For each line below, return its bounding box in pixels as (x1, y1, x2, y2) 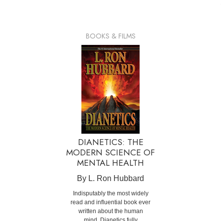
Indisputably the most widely (73, 190, 148, 197)
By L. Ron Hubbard (77, 174, 144, 183)
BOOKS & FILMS (85, 31, 136, 41)
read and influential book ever (71, 199, 150, 206)
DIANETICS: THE (77, 136, 144, 149)
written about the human (78, 208, 143, 215)
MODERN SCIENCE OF (66, 146, 155, 159)
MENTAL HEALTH (77, 156, 144, 170)
